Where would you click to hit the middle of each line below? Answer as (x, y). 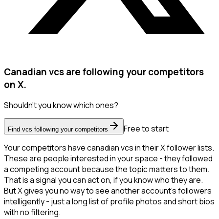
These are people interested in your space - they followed (108, 159)
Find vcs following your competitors (58, 130)
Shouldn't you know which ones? (61, 105)
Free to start (146, 129)
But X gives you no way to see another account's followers (108, 191)
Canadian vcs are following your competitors (104, 72)
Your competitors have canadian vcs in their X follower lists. (109, 148)
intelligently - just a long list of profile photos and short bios (109, 202)
